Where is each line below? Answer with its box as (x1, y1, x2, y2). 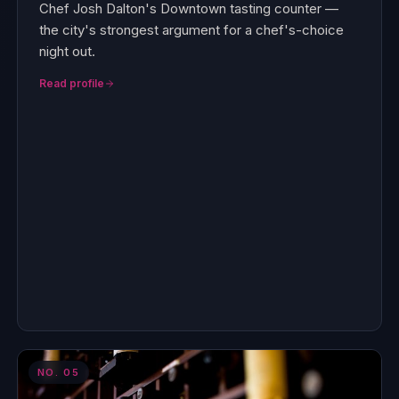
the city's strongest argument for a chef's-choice (38, 21, 344, 38)
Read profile (38, 77, 104, 90)
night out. (38, 43, 95, 60)
